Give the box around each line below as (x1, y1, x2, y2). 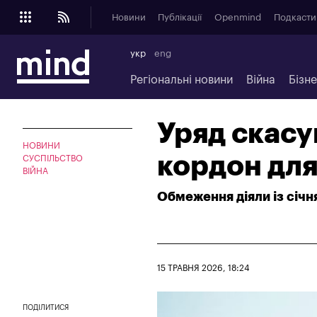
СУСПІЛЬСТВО (23, 154, 83, 163)
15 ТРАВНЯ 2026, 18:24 (157, 263, 250, 272)
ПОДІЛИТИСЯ (23, 304, 69, 311)
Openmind (214, 13, 261, 22)
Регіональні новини (129, 74, 233, 86)
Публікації (158, 13, 202, 22)
